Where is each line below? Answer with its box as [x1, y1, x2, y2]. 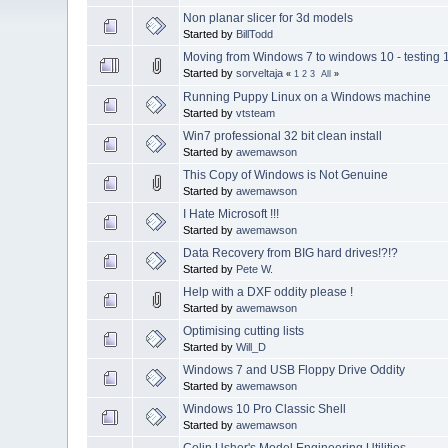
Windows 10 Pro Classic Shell [183, 401, 347, 416]
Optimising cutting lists [183, 323, 305, 338]
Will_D [236, 340, 267, 353]
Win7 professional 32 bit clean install [183, 128, 383, 143]
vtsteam [236, 106, 276, 119]
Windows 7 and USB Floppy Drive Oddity [183, 362, 406, 377]
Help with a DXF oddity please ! [183, 284, 354, 299]
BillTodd [236, 27, 274, 40]
